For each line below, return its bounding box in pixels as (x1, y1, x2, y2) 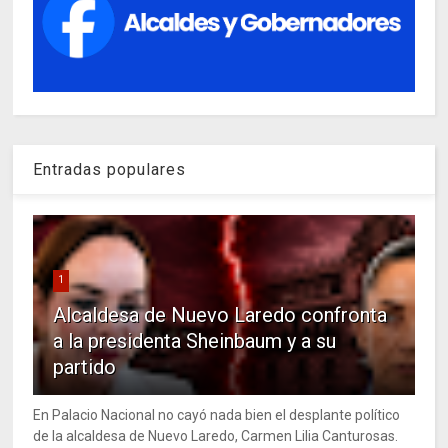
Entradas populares (33, 159, 187, 179)
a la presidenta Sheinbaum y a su (53, 328, 337, 353)
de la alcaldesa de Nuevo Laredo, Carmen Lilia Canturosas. (33, 427, 399, 444)
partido (53, 354, 117, 379)
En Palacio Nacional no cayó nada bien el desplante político (33, 406, 401, 423)
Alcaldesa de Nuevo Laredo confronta (53, 302, 388, 327)
